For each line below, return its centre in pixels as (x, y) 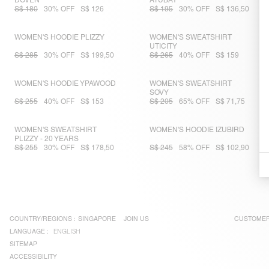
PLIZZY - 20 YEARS (47, 139)
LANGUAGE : (29, 231)
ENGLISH (67, 232)
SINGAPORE (97, 219)
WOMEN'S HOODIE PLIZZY (59, 38)
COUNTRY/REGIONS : (43, 219)
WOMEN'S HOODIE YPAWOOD (65, 84)
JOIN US (136, 219)
